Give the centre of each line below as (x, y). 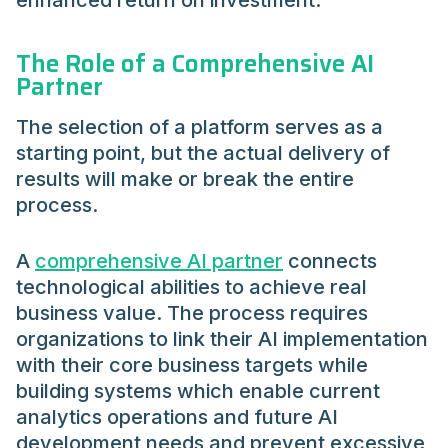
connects (330, 260)
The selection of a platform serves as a (199, 126)
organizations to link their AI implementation (222, 338)
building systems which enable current (198, 390)
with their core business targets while (192, 364)
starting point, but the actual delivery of (203, 152)
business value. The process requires (192, 312)
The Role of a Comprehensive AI (195, 64)
